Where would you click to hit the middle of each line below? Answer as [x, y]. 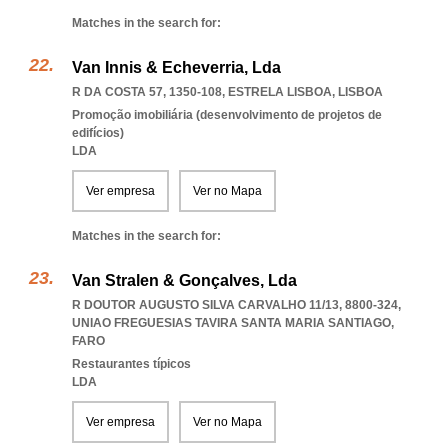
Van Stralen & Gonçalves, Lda [184, 280]
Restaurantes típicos [131, 364]
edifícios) [98, 133]
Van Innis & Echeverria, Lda [176, 67]
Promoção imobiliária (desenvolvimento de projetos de [227, 115]
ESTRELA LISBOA [280, 92]
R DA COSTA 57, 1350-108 [147, 92]
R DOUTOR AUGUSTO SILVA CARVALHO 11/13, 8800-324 [235, 305]
